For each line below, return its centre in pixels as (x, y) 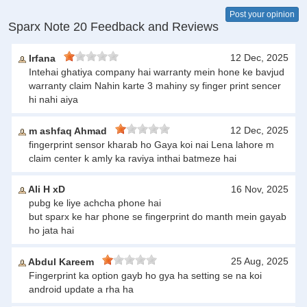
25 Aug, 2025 (260, 261)
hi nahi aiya (53, 100)
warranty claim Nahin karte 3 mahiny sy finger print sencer (155, 86)
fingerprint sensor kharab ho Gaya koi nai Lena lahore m (151, 145)
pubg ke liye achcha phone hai (95, 203)
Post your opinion (262, 15)
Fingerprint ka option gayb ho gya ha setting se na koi (145, 276)
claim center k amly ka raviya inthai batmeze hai (133, 159)
